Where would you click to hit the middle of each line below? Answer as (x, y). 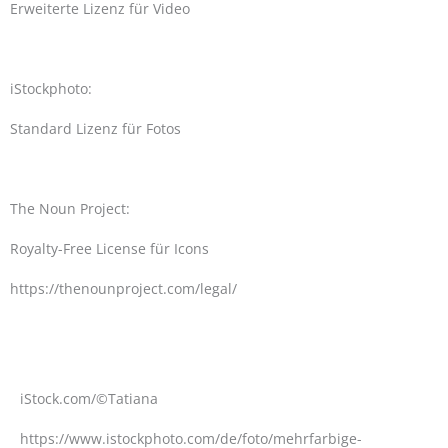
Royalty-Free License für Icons (109, 248)
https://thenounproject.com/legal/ (123, 288)
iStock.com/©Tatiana (89, 398)
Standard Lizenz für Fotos (95, 128)
